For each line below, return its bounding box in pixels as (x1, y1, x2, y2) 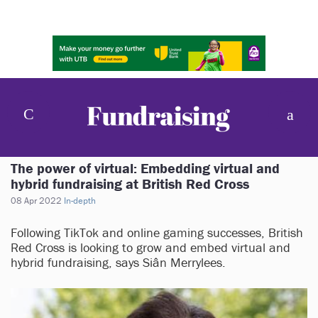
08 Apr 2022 (11, 194, 62, 207)
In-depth (64, 194, 96, 207)
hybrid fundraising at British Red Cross (11, 175, 249, 192)
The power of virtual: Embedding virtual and (11, 159, 280, 177)
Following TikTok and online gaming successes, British (11, 224, 303, 241)
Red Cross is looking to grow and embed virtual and (11, 239, 290, 256)
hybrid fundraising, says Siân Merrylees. (11, 254, 226, 270)
